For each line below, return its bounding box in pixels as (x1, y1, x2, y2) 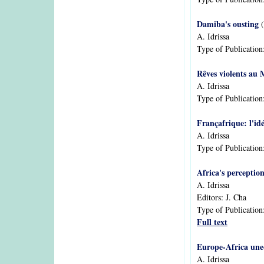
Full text (197, 216, 227, 228)
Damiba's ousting (197, 18, 259, 30)
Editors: (197, 192, 226, 203)
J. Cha (226, 192, 246, 203)
